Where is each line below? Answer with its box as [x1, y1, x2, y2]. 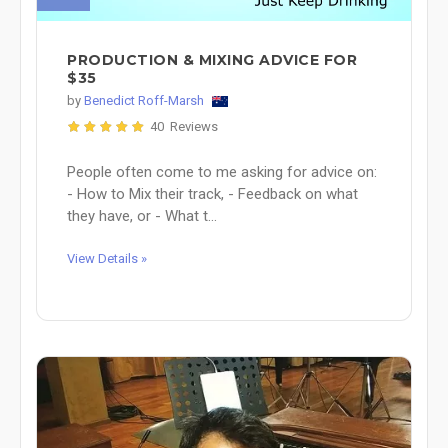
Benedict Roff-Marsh [84, 93, 204, 109]
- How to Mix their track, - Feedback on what [67, 185, 358, 204]
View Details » [67, 251, 147, 267]
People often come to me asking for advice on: [67, 163, 377, 182]
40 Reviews [150, 119, 218, 135]
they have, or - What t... [67, 207, 217, 226]
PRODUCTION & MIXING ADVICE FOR [67, 51, 357, 70]
